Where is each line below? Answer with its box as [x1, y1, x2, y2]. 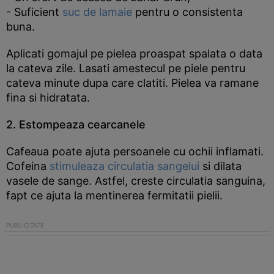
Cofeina [6, 160, 50, 172]
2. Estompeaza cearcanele [6, 118, 146, 131]
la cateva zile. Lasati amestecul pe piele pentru [6, 62, 245, 75]
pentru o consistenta [132, 6, 243, 18]
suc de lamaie [62, 6, 132, 18]
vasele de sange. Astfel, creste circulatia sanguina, [6, 174, 265, 187]
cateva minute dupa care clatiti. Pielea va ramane [6, 76, 259, 89]
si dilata [202, 160, 242, 172]
